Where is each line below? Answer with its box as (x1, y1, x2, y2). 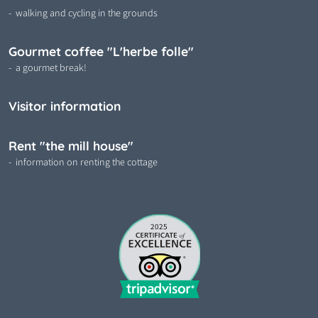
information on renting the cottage (16, 155, 158, 169)
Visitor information (9, 98, 121, 114)
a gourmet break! (16, 61, 87, 75)
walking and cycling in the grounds (16, 6, 158, 20)
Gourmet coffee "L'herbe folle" (9, 43, 194, 60)
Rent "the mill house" (9, 138, 133, 154)
